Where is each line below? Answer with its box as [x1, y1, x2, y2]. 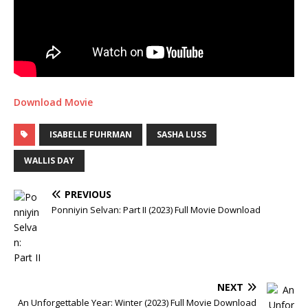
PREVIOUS [65, 188, 111, 201]
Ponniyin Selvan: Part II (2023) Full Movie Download [52, 203, 261, 216]
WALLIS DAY [24, 155, 74, 166]
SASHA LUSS [157, 129, 206, 140]
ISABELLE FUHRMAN [49, 129, 132, 140]
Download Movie [14, 96, 93, 109]
